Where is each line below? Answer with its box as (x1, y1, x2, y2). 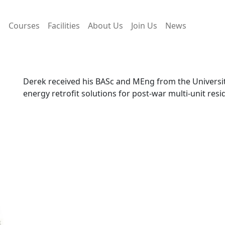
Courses (9, 20, 40, 31)
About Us (88, 20, 123, 31)
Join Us (131, 20, 157, 31)
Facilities (48, 20, 80, 31)
